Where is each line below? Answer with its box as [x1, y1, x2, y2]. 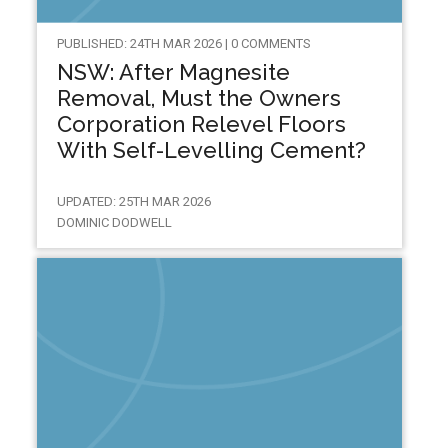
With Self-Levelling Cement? [56, 137, 366, 164]
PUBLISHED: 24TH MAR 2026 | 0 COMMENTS [56, 36, 311, 52]
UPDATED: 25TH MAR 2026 [56, 193, 211, 209]
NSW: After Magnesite [56, 59, 290, 86]
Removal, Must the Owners [56, 85, 341, 112]
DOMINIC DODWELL [56, 214, 172, 230]
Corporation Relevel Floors [56, 111, 346, 138]
